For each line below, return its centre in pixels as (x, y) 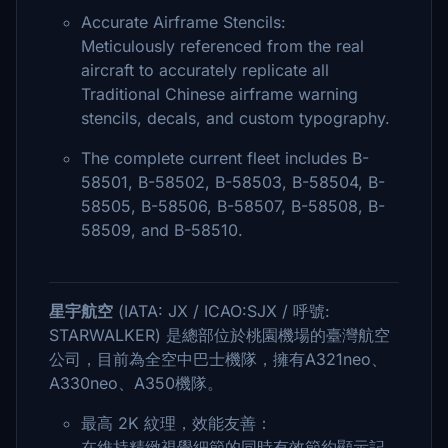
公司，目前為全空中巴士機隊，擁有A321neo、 (218, 359)
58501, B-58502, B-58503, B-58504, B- (233, 182)
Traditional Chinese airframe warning (219, 94)
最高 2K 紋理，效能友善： (176, 423)
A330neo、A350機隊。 (136, 383)
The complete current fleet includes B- (225, 158)
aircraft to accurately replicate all (205, 70)
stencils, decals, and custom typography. (235, 118)
